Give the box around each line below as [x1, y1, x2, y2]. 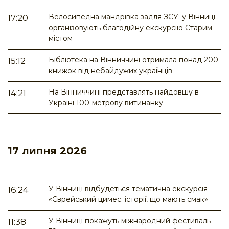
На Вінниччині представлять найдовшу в [49, 87, 199, 97]
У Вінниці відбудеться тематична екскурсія [49, 184, 208, 194]
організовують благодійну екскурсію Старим [49, 23, 212, 33]
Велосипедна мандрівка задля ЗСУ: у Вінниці [49, 12, 215, 22]
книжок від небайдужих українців [49, 66, 172, 76]
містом [49, 34, 73, 43]
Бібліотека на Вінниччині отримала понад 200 [49, 55, 218, 65]
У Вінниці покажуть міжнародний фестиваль [49, 216, 211, 226]
